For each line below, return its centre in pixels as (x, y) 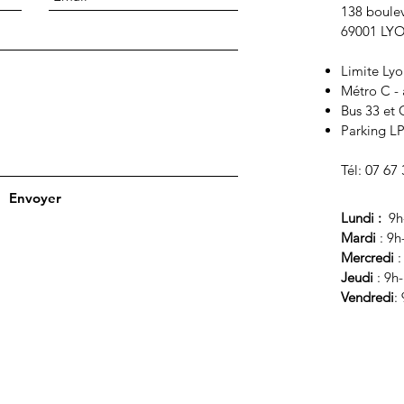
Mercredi (369, 257)
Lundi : (363, 218)
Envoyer (35, 198)
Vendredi (367, 297)
